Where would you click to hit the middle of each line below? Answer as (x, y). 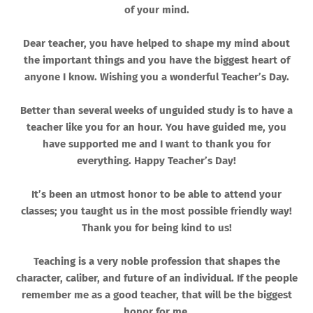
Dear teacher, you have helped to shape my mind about (156, 44)
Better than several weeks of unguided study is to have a (156, 111)
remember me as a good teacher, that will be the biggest (156, 295)
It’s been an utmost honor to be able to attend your (156, 195)
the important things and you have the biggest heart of (156, 60)
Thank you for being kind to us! (156, 228)
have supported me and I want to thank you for (156, 144)
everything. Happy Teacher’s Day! (156, 161)
